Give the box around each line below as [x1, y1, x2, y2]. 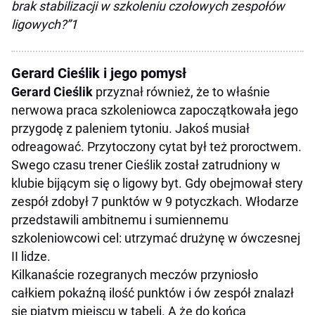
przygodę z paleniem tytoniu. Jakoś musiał [11, 121, 250, 136]
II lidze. [11, 249, 51, 264]
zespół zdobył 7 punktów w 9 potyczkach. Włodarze [11, 194, 299, 210]
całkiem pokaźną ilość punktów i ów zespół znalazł [11, 285, 294, 301]
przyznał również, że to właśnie [93, 84, 270, 100]
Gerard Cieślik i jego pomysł [11, 65, 186, 82]
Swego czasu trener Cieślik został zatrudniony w [11, 157, 281, 173]
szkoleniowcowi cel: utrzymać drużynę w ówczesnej [11, 231, 300, 246]
